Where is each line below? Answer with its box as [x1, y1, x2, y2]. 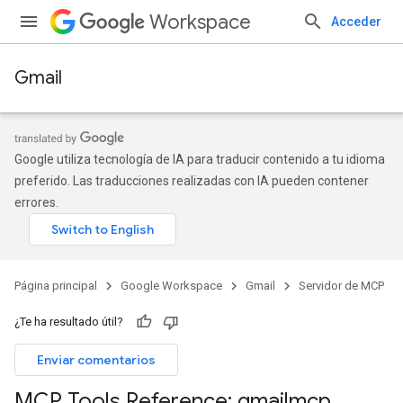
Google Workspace [121, 279, 222, 292]
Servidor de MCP [299, 279, 384, 292]
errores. [14, 195, 58, 210]
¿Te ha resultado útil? [14, 315, 123, 328]
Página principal [14, 279, 97, 292]
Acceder [331, 14, 381, 29]
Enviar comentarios [37, 352, 156, 368]
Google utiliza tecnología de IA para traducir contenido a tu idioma [14, 152, 385, 166]
